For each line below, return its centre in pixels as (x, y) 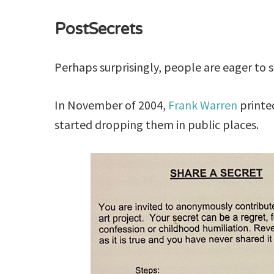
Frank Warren (203, 105)
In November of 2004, (112, 105)
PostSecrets (99, 29)
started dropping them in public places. (158, 124)
